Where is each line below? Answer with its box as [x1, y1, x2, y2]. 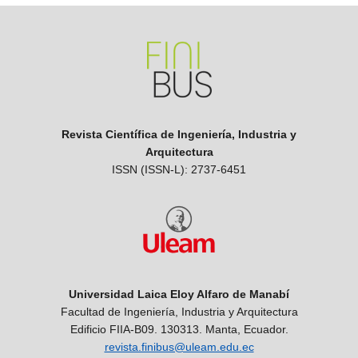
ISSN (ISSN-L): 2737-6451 [112, 162, 246, 176]
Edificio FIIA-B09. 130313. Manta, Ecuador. [70, 322, 288, 336]
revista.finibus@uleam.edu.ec [104, 340, 254, 353]
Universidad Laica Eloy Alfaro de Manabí [69, 287, 289, 300]
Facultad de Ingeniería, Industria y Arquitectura [60, 304, 298, 318]
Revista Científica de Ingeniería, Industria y [62, 127, 296, 141]
